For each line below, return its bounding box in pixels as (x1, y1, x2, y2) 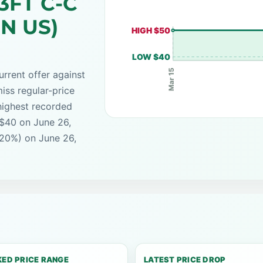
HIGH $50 (131, 26, 171, 36)
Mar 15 (167, 67, 176, 91)
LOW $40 (132, 52, 171, 62)
